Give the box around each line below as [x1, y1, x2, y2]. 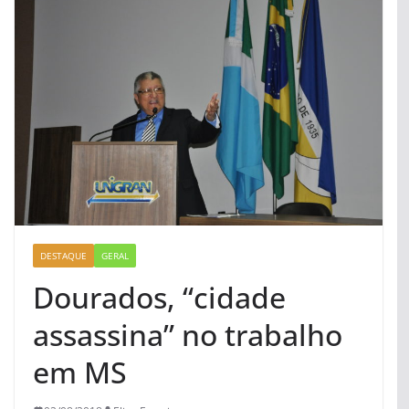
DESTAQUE [40, 248, 87, 262]
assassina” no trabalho [33, 314, 342, 354]
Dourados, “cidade [33, 277, 286, 317]
